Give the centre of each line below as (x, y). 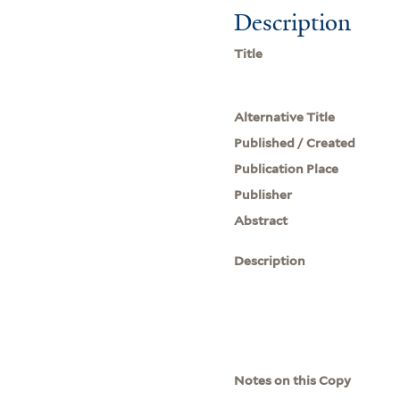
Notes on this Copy (293, 380)
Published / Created (295, 142)
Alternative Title (285, 117)
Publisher (263, 194)
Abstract (261, 220)
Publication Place (287, 168)
